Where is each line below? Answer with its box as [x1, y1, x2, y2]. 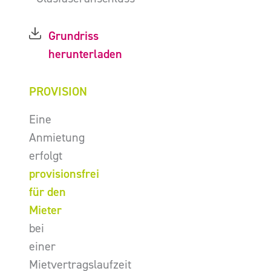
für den [29, 184, 66, 200]
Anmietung [29, 130, 85, 145]
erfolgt [29, 148, 62, 163]
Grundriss [48, 28, 99, 44]
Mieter [29, 203, 62, 218]
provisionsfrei [29, 166, 99, 181]
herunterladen [48, 47, 122, 62]
